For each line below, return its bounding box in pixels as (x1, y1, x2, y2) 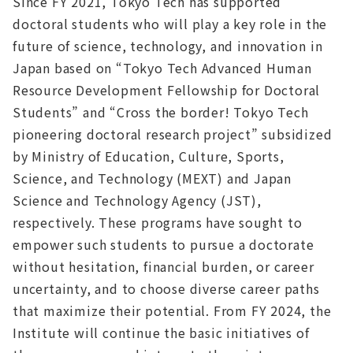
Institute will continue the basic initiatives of (13, 323, 310, 343)
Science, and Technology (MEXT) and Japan (13, 169, 292, 188)
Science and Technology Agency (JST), (13, 191, 262, 210)
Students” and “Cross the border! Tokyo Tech (13, 102, 309, 122)
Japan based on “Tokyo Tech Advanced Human (13, 58, 312, 78)
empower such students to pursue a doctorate (13, 235, 314, 255)
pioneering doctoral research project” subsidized (13, 124, 333, 144)
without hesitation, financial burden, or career (13, 257, 314, 277)
